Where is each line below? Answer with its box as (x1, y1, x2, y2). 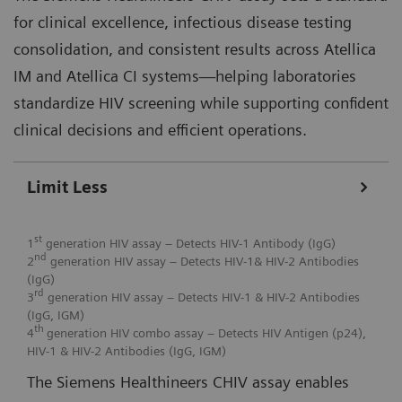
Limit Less (27, 177, 108, 197)
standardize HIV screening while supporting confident (13, 92, 389, 112)
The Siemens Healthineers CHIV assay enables (27, 371, 349, 391)
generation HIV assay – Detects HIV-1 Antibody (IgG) (42, 235, 339, 250)
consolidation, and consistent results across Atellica (13, 39, 376, 58)
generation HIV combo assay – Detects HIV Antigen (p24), (47, 325, 366, 340)
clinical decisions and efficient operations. (13, 119, 307, 139)
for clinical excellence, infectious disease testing (13, 12, 352, 31)
